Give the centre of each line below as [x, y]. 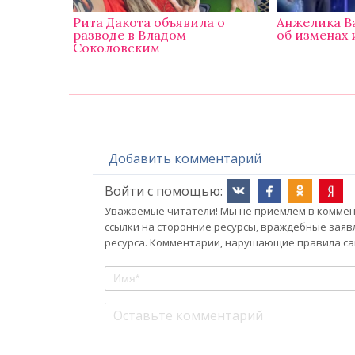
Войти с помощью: [164, 191]
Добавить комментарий [185, 159]
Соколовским [117, 48]
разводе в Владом [130, 35]
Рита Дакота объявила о [149, 23]
